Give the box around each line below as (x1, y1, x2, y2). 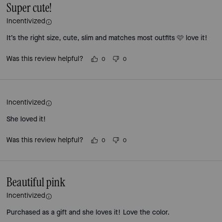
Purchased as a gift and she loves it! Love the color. (6, 208, 170, 217)
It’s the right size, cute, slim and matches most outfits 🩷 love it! (6, 33, 208, 43)
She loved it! (6, 114, 47, 124)
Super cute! (6, 2, 53, 14)
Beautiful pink (6, 176, 66, 189)
